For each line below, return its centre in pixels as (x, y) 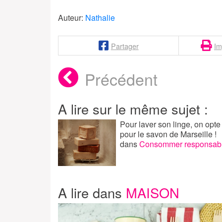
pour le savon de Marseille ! (168, 134)
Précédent (121, 79)
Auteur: (72, 18)
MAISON (153, 193)
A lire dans (92, 193)
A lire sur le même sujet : (133, 109)
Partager (125, 46)
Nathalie (100, 18)
